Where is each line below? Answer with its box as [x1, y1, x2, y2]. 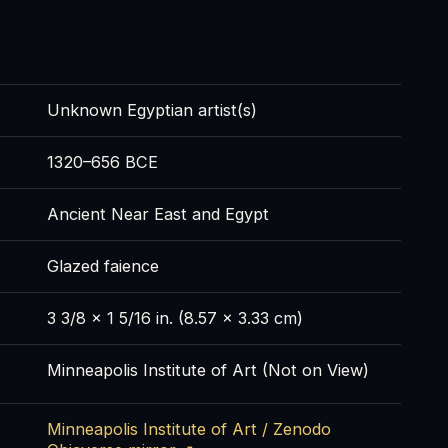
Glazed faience [46, 256, 159, 277]
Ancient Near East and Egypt [46, 204, 269, 225]
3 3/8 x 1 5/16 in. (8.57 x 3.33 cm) [46, 308, 303, 329]
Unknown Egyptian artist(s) [46, 100, 257, 121]
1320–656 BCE [46, 152, 158, 173]
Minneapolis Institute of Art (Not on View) [46, 360, 369, 381]
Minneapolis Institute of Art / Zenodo [46, 419, 331, 440]
